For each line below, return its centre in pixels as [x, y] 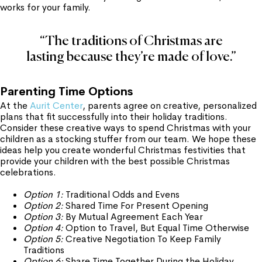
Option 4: [43, 228]
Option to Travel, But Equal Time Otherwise [156, 228]
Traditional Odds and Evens [121, 194]
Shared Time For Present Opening [136, 206]
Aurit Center [56, 106]
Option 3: [43, 217]
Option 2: [43, 206]
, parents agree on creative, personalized [170, 106]
